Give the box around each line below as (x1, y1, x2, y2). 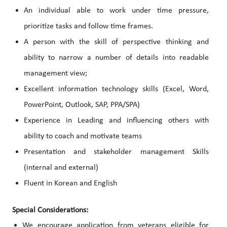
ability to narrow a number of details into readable (23, 54, 209, 62)
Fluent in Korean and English (23, 179, 117, 188)
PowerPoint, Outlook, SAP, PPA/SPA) (23, 101, 140, 109)
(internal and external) (23, 164, 98, 172)
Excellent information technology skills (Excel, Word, (23, 85, 209, 94)
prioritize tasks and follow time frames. (23, 22, 153, 31)
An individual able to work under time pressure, (23, 7, 209, 15)
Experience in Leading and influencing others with (23, 117, 209, 125)
